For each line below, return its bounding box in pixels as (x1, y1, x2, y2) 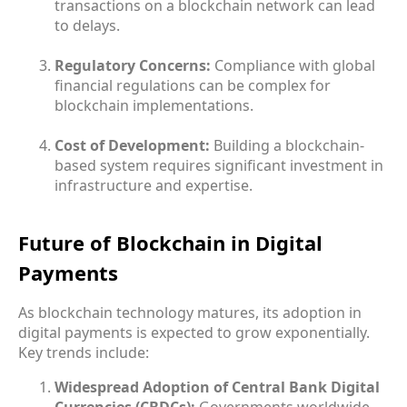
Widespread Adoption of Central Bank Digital (55, 376, 380, 397)
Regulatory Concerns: (55, 55, 211, 75)
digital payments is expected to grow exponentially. (18, 322, 370, 342)
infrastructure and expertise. (55, 174, 253, 195)
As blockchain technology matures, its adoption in (18, 302, 362, 323)
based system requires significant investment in (55, 154, 383, 175)
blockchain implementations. (55, 94, 253, 115)
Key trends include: (18, 342, 149, 362)
